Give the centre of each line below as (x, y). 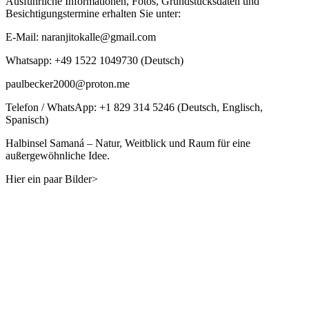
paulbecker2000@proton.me (72, 84)
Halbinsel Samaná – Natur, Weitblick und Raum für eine (128, 143)
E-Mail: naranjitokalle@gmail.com (81, 37)
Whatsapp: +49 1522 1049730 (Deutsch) (94, 61)
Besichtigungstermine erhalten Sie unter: (93, 14)
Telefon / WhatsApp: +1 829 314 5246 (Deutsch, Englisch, (134, 108)
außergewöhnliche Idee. (58, 156)
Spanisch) (27, 120)
